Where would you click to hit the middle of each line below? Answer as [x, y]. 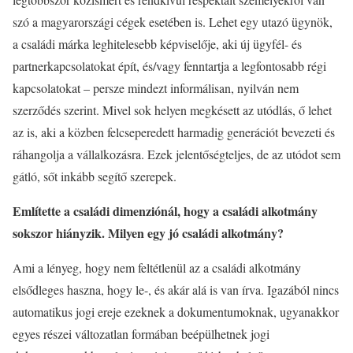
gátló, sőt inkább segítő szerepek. [95, 176]
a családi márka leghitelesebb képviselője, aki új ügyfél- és [157, 43]
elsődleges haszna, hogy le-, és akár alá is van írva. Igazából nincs [176, 289]
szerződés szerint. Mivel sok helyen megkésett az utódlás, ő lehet [172, 110]
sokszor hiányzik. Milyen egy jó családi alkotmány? [148, 232]
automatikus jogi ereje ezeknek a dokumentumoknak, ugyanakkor [176, 311]
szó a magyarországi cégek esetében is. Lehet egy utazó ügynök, [173, 21]
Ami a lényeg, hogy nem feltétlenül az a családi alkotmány [157, 267]
